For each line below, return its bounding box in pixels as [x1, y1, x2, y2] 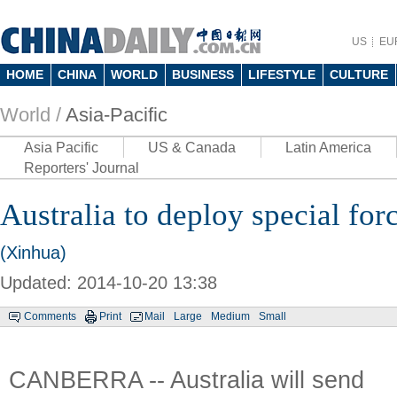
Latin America [285, 140, 371, 155]
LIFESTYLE [248, 67, 315, 82]
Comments [24, 310, 76, 323]
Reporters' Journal [24, 160, 139, 175]
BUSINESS [172, 67, 234, 82]
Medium [211, 310, 250, 323]
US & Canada [148, 140, 236, 155]
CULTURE [330, 67, 388, 82]
